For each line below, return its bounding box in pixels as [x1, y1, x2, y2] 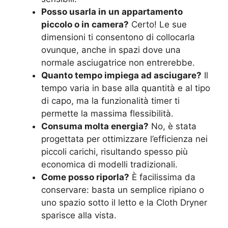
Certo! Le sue [129, 19, 187, 30]
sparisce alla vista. [41, 210, 117, 220]
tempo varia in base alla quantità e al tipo [41, 83, 210, 93]
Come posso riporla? [41, 172, 129, 182]
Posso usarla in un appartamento [41, 7, 183, 17]
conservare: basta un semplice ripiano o [41, 185, 204, 195]
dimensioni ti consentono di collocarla [41, 32, 195, 42]
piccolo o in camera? [41, 19, 129, 30]
